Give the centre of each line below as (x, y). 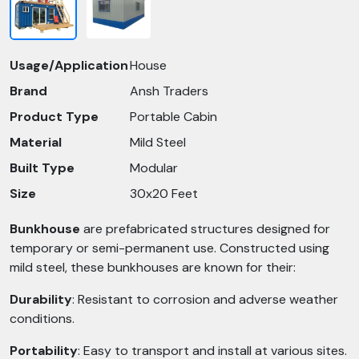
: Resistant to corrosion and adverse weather (205, 299)
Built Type (42, 168)
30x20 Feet (164, 194)
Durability (41, 299)
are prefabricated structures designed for (207, 229)
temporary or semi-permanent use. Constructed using (169, 248)
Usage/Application (69, 65)
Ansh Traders (169, 91)
